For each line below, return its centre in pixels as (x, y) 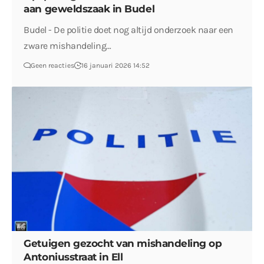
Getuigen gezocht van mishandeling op (123, 243)
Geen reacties (53, 66)
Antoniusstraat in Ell (73, 257)
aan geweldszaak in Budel (89, 9)
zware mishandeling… (67, 46)
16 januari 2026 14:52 (116, 66)
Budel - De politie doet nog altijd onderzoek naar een (128, 30)
